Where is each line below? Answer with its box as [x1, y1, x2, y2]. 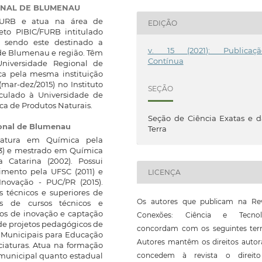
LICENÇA [147, 168, 181, 177]
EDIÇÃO [147, 18, 177, 27]
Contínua [147, 56, 184, 66]
